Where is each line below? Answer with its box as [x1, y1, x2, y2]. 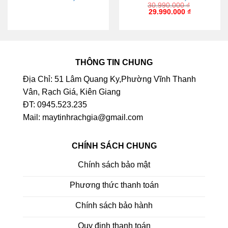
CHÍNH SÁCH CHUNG [71, 141, 157, 150]
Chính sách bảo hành [75, 201, 153, 210]
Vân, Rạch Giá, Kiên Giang [23, 87, 121, 96]
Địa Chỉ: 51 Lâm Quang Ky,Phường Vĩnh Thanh [23, 74, 196, 83]
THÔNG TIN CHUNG [75, 58, 153, 67]
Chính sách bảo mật [78, 160, 150, 169]
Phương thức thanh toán [69, 181, 159, 190]
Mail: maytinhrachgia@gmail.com [23, 112, 143, 122]
